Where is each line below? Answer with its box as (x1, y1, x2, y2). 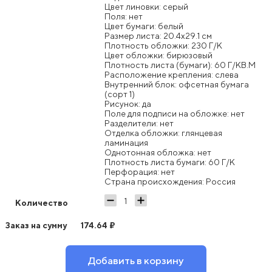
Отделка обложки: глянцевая (104, 127, 222, 138)
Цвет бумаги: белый (104, 21, 183, 31)
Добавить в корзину (88, 254, 184, 267)
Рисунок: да (104, 98, 151, 109)
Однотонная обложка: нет (104, 147, 211, 157)
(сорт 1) (104, 89, 135, 99)
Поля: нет (104, 11, 143, 21)
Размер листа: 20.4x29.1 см (104, 30, 212, 41)
